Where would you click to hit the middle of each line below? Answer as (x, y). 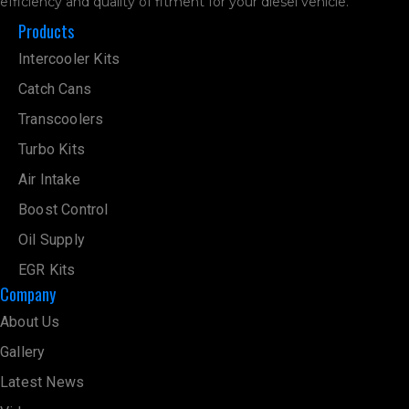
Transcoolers (61, 119)
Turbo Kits (52, 149)
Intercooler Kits (69, 58)
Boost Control (63, 209)
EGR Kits (47, 269)
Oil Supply (52, 239)
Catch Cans (55, 89)
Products (46, 31)
